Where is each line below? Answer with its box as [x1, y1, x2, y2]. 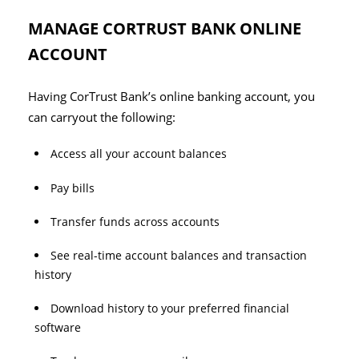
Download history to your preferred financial [50, 301, 289, 317]
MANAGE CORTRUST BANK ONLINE [28, 18, 301, 40]
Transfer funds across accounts [50, 213, 220, 229]
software [34, 320, 81, 336]
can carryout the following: [28, 109, 175, 127]
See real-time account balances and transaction [50, 247, 307, 263]
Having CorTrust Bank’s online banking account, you [28, 88, 315, 106]
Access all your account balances [50, 146, 227, 162]
